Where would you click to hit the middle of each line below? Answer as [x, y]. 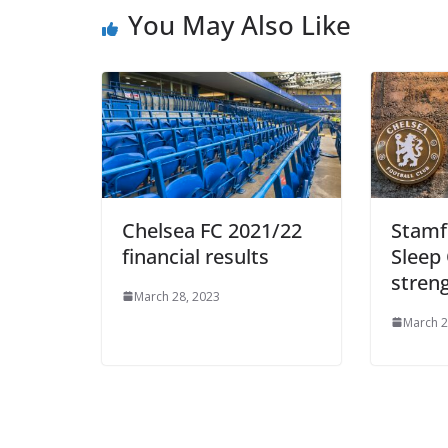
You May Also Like [232, 24]
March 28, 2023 [169, 296]
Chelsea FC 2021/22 [204, 230]
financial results [188, 256]
